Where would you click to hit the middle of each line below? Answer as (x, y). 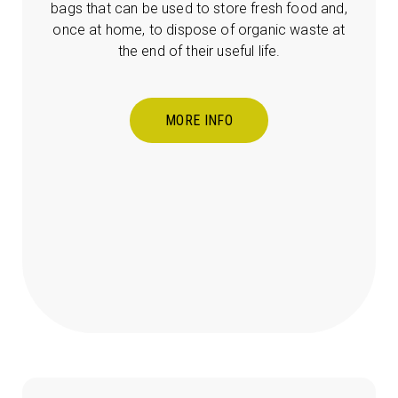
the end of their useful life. (199, 52)
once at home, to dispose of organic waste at (199, 30)
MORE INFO (199, 121)
